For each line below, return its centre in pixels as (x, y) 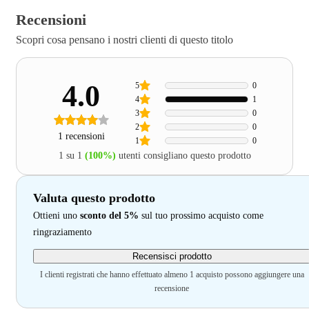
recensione (172, 288)
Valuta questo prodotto (94, 198)
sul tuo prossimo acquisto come (201, 215)
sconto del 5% (109, 215)
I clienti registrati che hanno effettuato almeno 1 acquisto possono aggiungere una (172, 274)
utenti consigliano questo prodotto (185, 155)
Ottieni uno (57, 215)
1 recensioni (81, 136)
